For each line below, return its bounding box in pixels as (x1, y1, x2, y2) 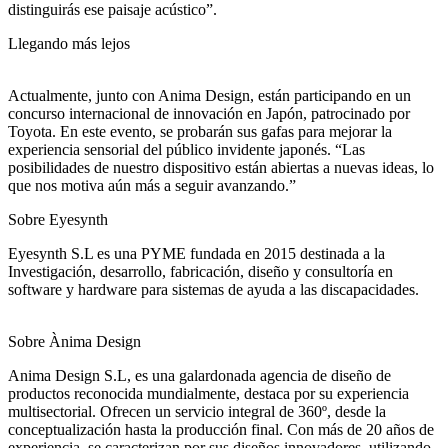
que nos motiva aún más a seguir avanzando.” (8, 176, 296, 194)
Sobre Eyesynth (8, 210, 108, 228)
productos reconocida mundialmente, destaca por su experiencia (8, 384, 409, 402)
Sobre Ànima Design (8, 332, 141, 350)
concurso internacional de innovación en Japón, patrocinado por (8, 104, 410, 122)
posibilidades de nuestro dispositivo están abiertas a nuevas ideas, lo (8, 158, 434, 176)
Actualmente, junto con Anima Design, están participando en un (8, 86, 411, 104)
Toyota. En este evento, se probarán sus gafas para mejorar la (8, 122, 392, 140)
